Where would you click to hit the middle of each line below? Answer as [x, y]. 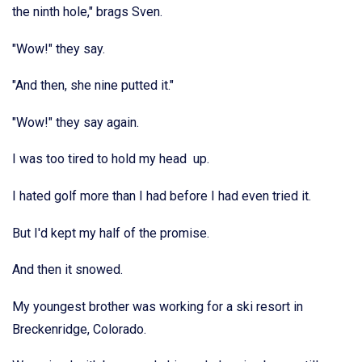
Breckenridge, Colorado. [79, 329]
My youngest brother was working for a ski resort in [158, 306]
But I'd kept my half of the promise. [111, 233]
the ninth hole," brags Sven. [87, 12]
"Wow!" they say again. [76, 122]
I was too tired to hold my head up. [111, 159]
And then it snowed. [67, 270]
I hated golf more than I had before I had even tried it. [162, 196]
